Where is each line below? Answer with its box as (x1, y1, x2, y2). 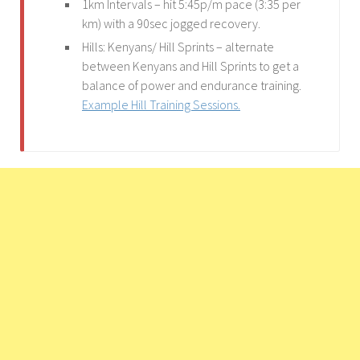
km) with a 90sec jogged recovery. (82, 14, 260, 31)
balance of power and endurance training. (82, 76, 301, 93)
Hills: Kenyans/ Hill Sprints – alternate (82, 38, 274, 55)
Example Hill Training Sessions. (82, 96, 240, 112)
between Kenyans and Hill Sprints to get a (82, 57, 299, 74)
